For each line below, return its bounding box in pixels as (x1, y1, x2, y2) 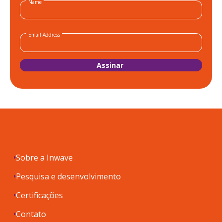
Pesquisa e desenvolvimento (16, 171, 121, 182)
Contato (16, 209, 46, 220)
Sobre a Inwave (16, 152, 73, 164)
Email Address (28, 31, 60, 39)
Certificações (16, 190, 63, 201)
